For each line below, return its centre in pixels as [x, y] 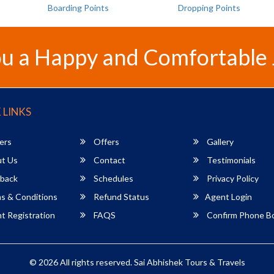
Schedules [113, 178]
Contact [109, 160]
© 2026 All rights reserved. [81, 262]
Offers [106, 141]
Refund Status [121, 196]
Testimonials [231, 160]
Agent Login [229, 196]
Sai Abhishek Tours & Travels [189, 262]
